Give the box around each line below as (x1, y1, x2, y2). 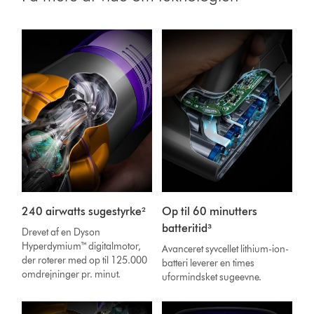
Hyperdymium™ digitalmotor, (22, 240, 142, 252)
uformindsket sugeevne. (162, 271, 262, 283)
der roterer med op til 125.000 (22, 254, 148, 266)
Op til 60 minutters (162, 204, 258, 218)
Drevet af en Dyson (22, 226, 101, 238)
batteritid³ (162, 221, 212, 235)
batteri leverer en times (162, 257, 255, 269)
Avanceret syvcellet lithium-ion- (162, 243, 289, 255)
